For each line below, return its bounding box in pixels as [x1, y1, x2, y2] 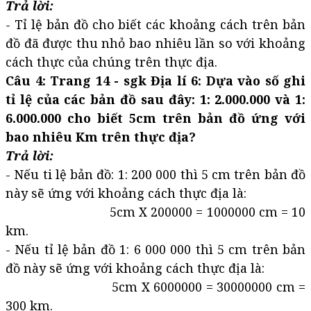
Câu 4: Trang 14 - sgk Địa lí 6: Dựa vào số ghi [6, 72, 305, 90]
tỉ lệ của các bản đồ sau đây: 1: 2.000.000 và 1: [6, 91, 305, 108]
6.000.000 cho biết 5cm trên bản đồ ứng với [6, 110, 305, 127]
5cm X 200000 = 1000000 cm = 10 [6, 203, 305, 221]
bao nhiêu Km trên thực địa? [6, 128, 196, 146]
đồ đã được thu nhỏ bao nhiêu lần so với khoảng [6, 35, 305, 52]
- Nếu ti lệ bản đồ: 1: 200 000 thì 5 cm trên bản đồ [6, 166, 305, 183]
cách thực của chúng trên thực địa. [6, 53, 217, 71]
